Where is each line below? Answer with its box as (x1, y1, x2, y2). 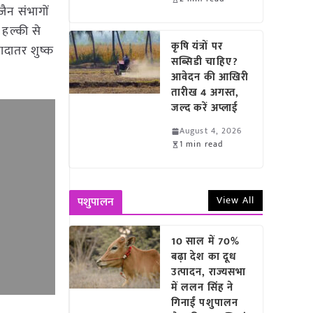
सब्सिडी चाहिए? (171, 53, 238, 71)
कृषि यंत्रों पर (171, 38, 223, 55)
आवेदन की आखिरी (171, 68, 249, 86)
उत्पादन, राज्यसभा (171, 263, 247, 281)
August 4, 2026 (180, 124, 242, 138)
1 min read (180, 137, 224, 151)
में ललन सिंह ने (171, 279, 234, 296)
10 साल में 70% (171, 233, 240, 250)
